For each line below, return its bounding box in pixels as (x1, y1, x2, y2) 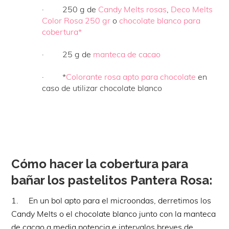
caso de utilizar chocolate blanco (42, 82, 163, 93)
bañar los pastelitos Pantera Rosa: (11, 172, 213, 188)
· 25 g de (42, 49, 94, 59)
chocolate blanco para (119, 15, 201, 26)
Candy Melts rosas (98, 4, 167, 14)
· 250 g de (42, 4, 99, 14)
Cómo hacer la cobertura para (11, 156, 189, 171)
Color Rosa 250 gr (42, 15, 111, 26)
